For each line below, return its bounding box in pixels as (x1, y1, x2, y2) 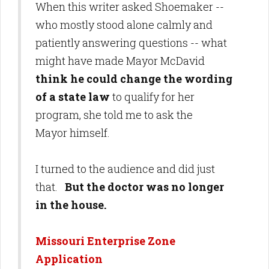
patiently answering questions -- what (35, 35, 227, 50)
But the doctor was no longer (62, 180, 224, 194)
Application (35, 252, 103, 266)
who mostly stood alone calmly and (35, 17, 213, 32)
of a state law (35, 89, 110, 104)
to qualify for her (110, 89, 195, 104)
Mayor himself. (35, 125, 115, 140)
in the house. (35, 198, 106, 212)
